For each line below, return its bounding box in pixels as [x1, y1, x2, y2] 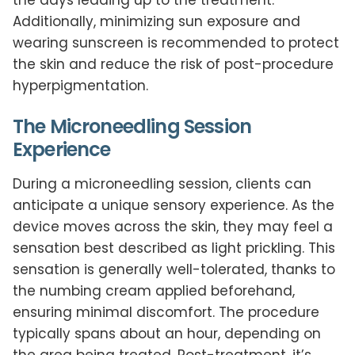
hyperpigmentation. [13, 75, 148, 95]
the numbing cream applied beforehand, [13, 281, 295, 300]
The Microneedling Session [13, 113, 252, 139]
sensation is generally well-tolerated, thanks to [13, 259, 335, 279]
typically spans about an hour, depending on [13, 323, 321, 343]
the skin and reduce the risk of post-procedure [13, 54, 334, 74]
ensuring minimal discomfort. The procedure [13, 302, 319, 322]
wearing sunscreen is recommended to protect [13, 32, 339, 52]
